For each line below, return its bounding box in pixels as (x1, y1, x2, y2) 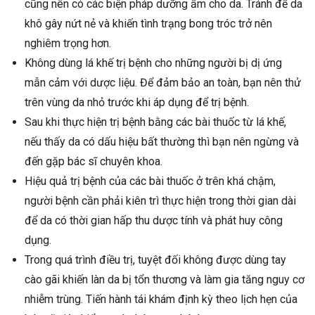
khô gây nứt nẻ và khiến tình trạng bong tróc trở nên (25, 17, 272, 31)
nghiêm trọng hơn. (25, 37, 111, 51)
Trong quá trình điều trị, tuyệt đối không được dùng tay (25, 253, 286, 267)
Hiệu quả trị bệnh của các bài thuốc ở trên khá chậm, (25, 174, 276, 188)
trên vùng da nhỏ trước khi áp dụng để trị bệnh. (25, 96, 249, 110)
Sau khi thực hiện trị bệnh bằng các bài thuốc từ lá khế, (25, 115, 286, 129)
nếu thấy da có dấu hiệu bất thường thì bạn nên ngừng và (25, 135, 299, 149)
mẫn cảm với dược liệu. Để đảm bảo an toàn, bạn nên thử (25, 76, 301, 90)
